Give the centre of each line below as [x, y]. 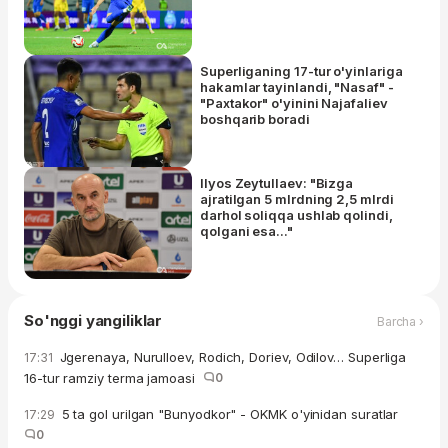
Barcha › [400, 321]
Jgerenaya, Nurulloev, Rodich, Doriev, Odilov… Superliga [231, 357]
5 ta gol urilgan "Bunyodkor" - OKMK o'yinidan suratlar [232, 414]
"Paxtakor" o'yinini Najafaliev [294, 103]
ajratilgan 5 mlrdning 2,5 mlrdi [297, 199]
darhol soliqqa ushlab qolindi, [296, 215]
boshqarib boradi [255, 119]
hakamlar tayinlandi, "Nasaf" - [297, 87]
